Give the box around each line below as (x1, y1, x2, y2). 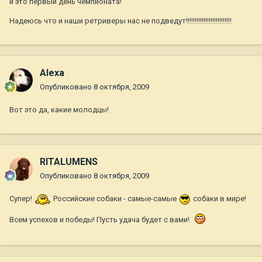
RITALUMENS (40, 156, 98, 168)
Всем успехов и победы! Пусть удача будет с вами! (9, 215, 191, 224)
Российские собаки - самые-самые (51, 194, 178, 204)
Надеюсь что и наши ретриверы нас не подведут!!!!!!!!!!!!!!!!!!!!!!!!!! (9, 16, 232, 26)
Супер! (9, 194, 34, 204)
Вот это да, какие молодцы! (9, 105, 109, 115)
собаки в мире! (191, 194, 246, 204)
